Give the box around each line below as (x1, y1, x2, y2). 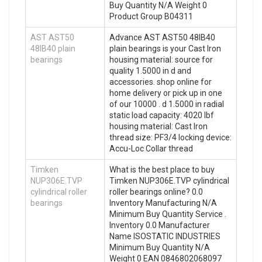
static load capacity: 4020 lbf (109, 111, 214, 120)
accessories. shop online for (109, 77, 212, 87)
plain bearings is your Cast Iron (109, 44, 221, 54)
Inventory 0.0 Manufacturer (109, 220, 210, 230)
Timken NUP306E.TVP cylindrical (109, 176, 229, 186)
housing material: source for (109, 55, 213, 65)
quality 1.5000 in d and (109, 66, 191, 76)
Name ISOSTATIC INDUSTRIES (109, 232, 220, 242)
